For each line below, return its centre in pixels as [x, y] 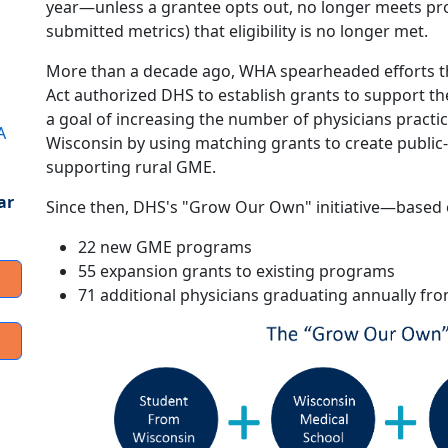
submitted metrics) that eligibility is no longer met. [237, 31]
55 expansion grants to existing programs [236, 271]
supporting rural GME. [131, 167]
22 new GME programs [165, 247]
